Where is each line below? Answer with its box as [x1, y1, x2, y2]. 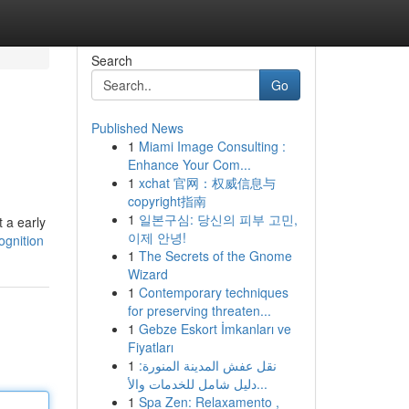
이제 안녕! [127, 228, 186, 246]
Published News [90, 119, 184, 137]
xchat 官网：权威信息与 [138, 173, 276, 192]
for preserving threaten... [127, 301, 271, 320]
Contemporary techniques [138, 283, 288, 301]
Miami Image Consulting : [138, 137, 286, 155]
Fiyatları [127, 338, 173, 356]
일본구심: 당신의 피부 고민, [138, 210, 298, 228]
